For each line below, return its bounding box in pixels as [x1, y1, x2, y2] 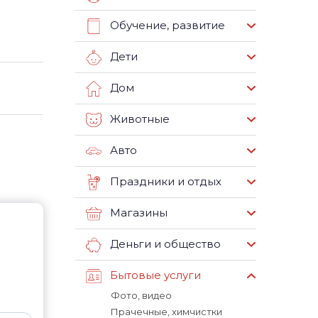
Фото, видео [111, 290, 172, 301]
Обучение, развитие [110, 18, 225, 33]
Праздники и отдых [110, 175, 221, 189]
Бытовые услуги [110, 268, 201, 283]
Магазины [110, 206, 168, 220]
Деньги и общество [110, 237, 221, 251]
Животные [110, 112, 170, 126]
